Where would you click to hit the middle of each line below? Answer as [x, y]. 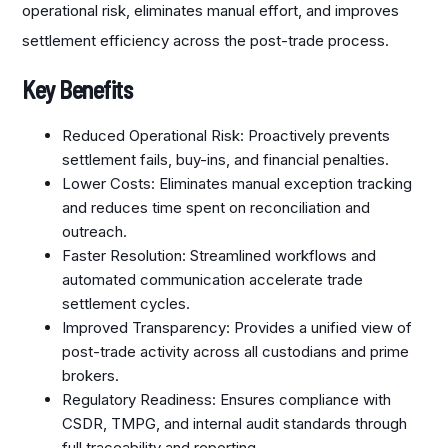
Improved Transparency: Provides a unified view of [237, 327]
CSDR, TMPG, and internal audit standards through [235, 423]
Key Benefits [77, 89]
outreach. [95, 231]
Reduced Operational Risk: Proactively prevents [226, 135]
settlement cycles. [126, 303]
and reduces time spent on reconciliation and [216, 207]
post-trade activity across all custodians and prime [236, 351]
